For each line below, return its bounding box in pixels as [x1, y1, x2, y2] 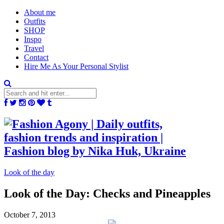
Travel [24, 44, 44, 52]
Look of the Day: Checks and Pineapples [4, 186, 210, 200]
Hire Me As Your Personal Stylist [24, 62, 128, 70]
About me [24, 8, 55, 16]
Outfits [24, 17, 45, 25]
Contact [24, 53, 48, 61]
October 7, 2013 [4, 210, 55, 219]
